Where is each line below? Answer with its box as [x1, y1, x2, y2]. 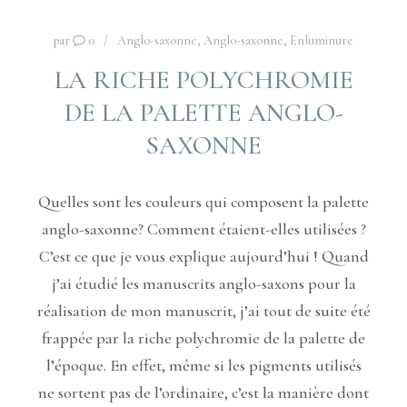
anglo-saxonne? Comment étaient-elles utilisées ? [41, 219, 366, 240]
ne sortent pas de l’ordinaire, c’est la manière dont [38, 382, 369, 403]
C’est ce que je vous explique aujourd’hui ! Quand [38, 246, 369, 267]
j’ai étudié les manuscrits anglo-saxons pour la [51, 273, 356, 294]
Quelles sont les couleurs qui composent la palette [38, 192, 369, 213]
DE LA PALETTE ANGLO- [64, 96, 343, 128]
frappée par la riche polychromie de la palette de [42, 328, 365, 349]
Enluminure [290, 32, 353, 48]
